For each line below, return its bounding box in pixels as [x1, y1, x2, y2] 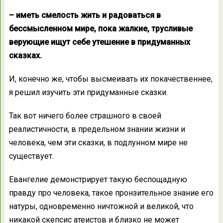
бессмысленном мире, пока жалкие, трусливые [8, 24, 193, 33]
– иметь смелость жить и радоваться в [8, 10, 161, 20]
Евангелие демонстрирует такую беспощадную [8, 175, 187, 184]
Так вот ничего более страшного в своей [8, 111, 161, 120]
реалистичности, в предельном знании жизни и [8, 124, 185, 134]
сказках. [8, 51, 42, 60]
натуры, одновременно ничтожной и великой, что [8, 202, 194, 211]
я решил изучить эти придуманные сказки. [8, 88, 168, 97]
